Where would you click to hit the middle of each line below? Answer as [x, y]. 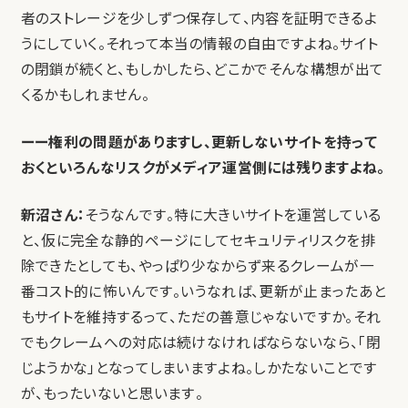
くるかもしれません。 [85, 96]
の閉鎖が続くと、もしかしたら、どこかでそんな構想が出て [202, 70]
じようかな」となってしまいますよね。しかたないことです [199, 369]
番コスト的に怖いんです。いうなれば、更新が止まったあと [204, 292]
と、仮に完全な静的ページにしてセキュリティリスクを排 [198, 241]
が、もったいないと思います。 [112, 394]
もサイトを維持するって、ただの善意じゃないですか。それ [201, 318]
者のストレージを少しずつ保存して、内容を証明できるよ [199, 19]
